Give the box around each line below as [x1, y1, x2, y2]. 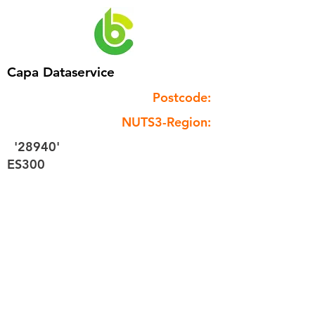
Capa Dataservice [7, 64, 115, 80]
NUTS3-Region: [122, 114, 211, 130]
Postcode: [153, 89, 211, 105]
